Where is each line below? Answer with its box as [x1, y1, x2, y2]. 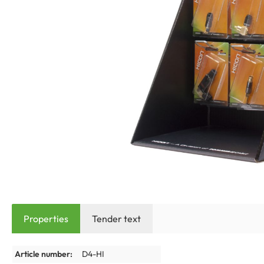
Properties [24, 213, 68, 225]
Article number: [15, 249, 72, 259]
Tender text [92, 213, 141, 225]
